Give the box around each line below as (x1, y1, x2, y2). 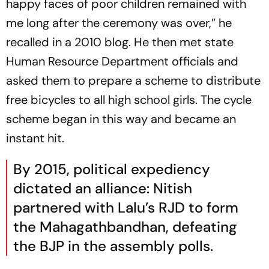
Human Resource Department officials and (6, 53, 238, 70)
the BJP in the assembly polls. (13, 237, 213, 256)
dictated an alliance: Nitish (13, 179, 192, 198)
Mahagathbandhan (40, 217, 166, 237)
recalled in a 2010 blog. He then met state (6, 34, 234, 50)
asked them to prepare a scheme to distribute (6, 73, 261, 89)
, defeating (166, 217, 237, 237)
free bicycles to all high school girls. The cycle (6, 92, 252, 108)
